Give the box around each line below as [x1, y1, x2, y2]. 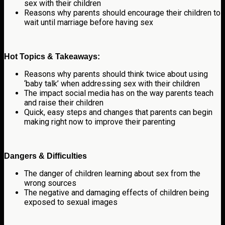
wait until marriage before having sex [24, 17, 153, 27]
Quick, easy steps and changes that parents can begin [24, 107, 212, 117]
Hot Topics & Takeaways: [4, 52, 100, 61]
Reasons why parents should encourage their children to [24, 8, 220, 18]
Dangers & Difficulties [4, 151, 87, 160]
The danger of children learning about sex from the [24, 168, 200, 178]
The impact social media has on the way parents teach [24, 88, 213, 98]
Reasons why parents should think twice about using [24, 69, 208, 79]
